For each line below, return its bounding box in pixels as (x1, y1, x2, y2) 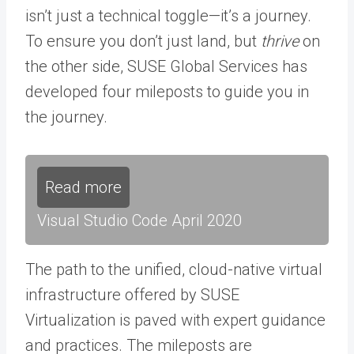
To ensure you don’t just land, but (25, 31, 261, 51)
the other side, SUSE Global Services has (25, 56, 307, 76)
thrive (261, 31, 299, 51)
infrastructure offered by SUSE (25, 284, 239, 304)
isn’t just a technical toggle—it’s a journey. (25, 6, 311, 25)
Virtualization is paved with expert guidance (25, 310, 326, 330)
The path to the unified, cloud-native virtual (25, 259, 322, 279)
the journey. (25, 107, 107, 126)
